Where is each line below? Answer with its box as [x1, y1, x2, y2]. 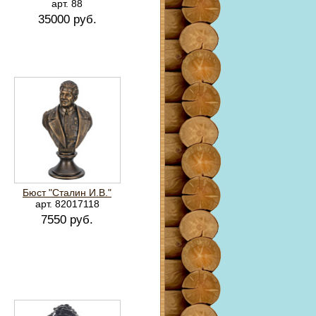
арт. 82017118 [35, 198, 99, 209]
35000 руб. [37, 13, 97, 26]
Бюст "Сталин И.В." [23, 187, 111, 198]
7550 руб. [41, 213, 93, 226]
